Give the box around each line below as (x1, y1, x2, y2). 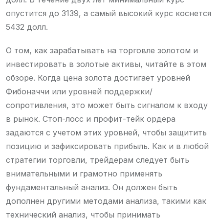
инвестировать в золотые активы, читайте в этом (6, 59, 206, 69)
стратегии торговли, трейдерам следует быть (6, 154, 189, 165)
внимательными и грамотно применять (6, 168, 162, 178)
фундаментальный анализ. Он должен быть (6, 182, 177, 192)
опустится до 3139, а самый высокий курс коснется (6, 8, 211, 18)
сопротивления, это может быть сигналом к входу (6, 100, 208, 110)
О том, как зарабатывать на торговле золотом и (6, 45, 198, 55)
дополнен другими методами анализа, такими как (6, 196, 206, 206)
